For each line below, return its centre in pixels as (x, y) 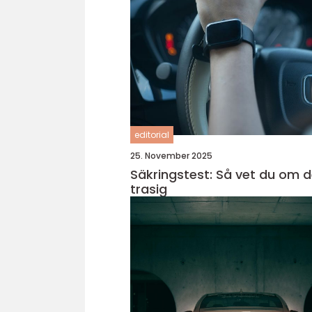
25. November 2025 (171, 156)
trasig (149, 189)
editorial (152, 135)
